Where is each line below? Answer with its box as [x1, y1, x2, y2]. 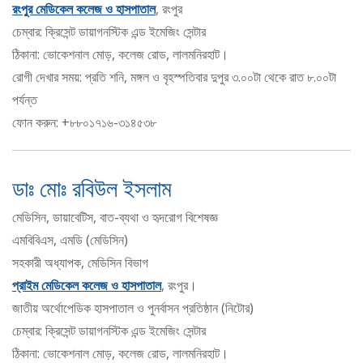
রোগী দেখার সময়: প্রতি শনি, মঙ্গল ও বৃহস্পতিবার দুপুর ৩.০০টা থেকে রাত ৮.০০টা [12, 68, 336, 87]
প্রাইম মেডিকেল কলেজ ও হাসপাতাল [12, 276, 161, 295]
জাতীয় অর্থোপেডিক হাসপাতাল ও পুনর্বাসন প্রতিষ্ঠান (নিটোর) [12, 299, 254, 318]
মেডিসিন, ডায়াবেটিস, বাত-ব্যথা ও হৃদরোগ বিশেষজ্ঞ [12, 208, 218, 227]
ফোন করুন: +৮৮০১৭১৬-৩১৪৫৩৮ [12, 113, 156, 132]
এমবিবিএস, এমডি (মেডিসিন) [12, 231, 128, 250]
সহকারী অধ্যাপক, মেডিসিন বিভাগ [12, 254, 148, 272]
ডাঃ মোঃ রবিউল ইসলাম [12, 173, 172, 204]
